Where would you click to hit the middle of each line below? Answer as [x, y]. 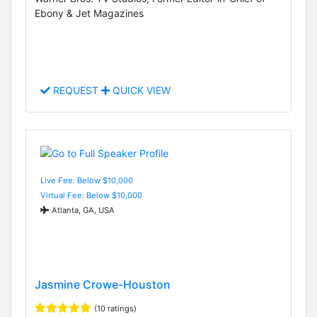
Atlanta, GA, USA [82, 210]
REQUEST [76, 91]
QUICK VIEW [140, 91]
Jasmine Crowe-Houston [103, 285]
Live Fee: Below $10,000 [87, 180]
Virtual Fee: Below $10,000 [91, 195]
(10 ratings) [115, 309]
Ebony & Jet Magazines [89, 13]
